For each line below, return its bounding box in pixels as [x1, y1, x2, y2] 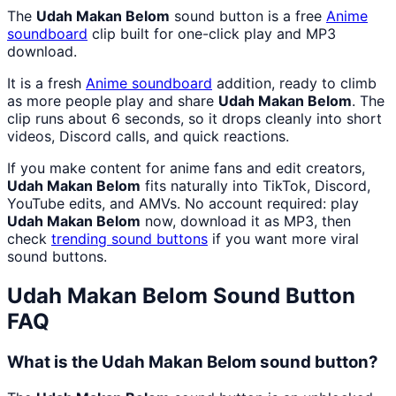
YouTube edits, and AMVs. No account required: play [7, 194, 359, 213]
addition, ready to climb [212, 74, 377, 93]
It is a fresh [7, 74, 86, 93]
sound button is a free [170, 7, 326, 26]
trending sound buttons [51, 230, 208, 248]
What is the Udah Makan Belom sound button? [7, 351, 378, 372]
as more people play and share [7, 92, 218, 110]
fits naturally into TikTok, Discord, [141, 177, 370, 195]
